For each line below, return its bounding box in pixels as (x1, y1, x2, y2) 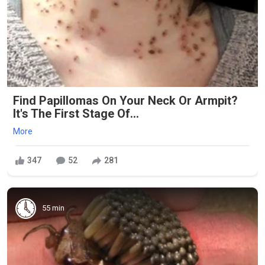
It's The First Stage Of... (13, 106, 139, 121)
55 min (42, 203, 64, 213)
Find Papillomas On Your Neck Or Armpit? (13, 93, 238, 108)
